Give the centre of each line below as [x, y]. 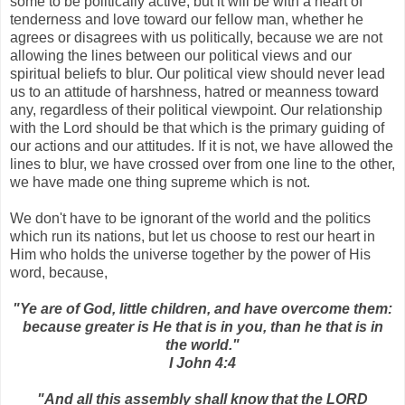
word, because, [59, 272]
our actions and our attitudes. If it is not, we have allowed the [202, 146]
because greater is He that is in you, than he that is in [202, 326]
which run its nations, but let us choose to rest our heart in [193, 236]
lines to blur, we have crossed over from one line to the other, [202, 164]
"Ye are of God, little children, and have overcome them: [202, 308]
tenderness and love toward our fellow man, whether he [187, 19]
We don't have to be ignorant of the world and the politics [190, 218]
